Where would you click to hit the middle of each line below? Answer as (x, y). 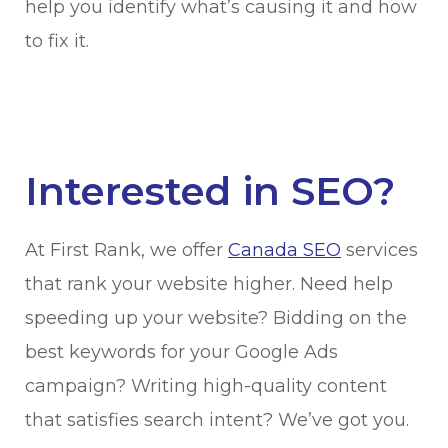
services (379, 250)
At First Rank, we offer (126, 250)
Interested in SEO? (210, 191)
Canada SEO (284, 250)
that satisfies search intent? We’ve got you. (219, 420)
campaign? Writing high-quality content (206, 386)
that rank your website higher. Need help (209, 284)
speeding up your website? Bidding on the (216, 318)
